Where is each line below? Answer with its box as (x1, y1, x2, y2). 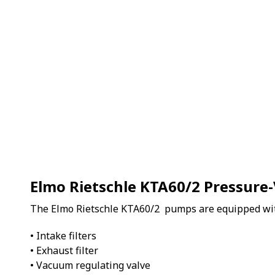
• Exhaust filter (30, 243, 98, 257)
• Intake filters (30, 228, 96, 242)
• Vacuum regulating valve (30, 258, 150, 272)
